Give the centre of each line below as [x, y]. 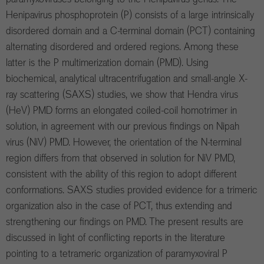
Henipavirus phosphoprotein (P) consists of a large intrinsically [130, 15]
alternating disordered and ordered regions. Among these [122, 47]
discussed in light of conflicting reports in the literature [115, 238]
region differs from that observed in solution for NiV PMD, [121, 158]
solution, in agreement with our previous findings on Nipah [123, 126]
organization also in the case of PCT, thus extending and [119, 206]
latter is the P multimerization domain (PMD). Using [107, 63]
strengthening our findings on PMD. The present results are [125, 222]
